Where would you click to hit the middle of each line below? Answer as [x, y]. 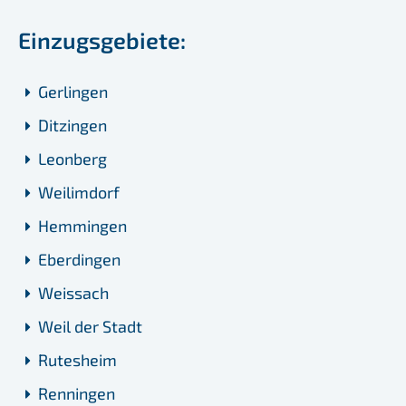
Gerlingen [73, 92]
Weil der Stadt [90, 327]
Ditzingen [72, 126]
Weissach [73, 293]
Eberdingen [79, 260]
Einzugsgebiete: [102, 40]
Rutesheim [77, 360]
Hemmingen [82, 226]
